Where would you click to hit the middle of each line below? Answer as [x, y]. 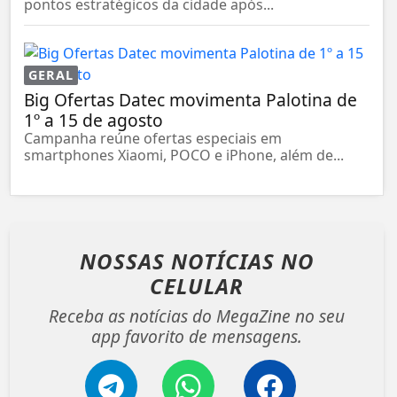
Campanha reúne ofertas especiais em [153, 138]
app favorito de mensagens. [197, 336]
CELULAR [197, 285]
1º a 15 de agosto [93, 120]
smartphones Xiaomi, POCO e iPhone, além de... [184, 155]
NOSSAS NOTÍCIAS [180, 261]
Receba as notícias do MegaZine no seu [197, 315]
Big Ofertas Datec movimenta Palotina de [191, 99]
